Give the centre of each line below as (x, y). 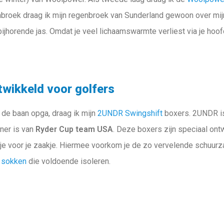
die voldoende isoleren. (69, 161)
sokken (14, 161)
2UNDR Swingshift (130, 113)
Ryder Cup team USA (74, 129)
